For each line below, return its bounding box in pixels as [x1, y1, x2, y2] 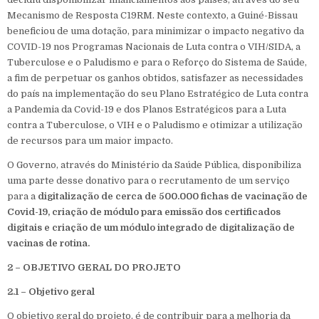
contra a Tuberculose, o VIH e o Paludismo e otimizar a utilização [7, 120, 303, 130]
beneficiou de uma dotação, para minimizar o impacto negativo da [7, 26, 304, 36]
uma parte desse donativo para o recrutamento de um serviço [7, 175, 290, 186]
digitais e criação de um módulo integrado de [7, 222, 217, 233]
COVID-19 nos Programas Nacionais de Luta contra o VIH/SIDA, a [7, 41, 300, 52]
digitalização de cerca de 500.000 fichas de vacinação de [38, 191, 308, 202]
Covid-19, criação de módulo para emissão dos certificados [7, 206, 281, 217]
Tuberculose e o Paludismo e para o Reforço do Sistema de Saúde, [7, 57, 307, 68]
